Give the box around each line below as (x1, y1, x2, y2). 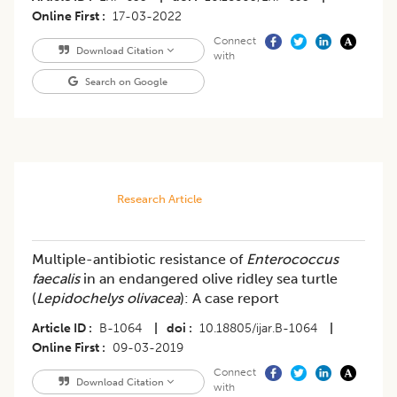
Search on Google (82, 75, 168, 89)
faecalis (32, 270, 83, 288)
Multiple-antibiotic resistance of (32, 251, 246, 269)
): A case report (180, 290, 279, 307)
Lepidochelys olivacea (36, 290, 180, 307)
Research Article (116, 192, 202, 206)
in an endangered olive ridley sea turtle (83, 270, 338, 288)
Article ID (32, 321, 86, 337)
